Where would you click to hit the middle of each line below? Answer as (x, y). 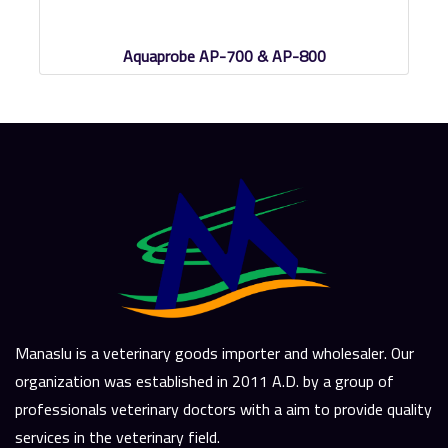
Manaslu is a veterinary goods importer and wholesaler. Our (214, 353)
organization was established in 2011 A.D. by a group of (204, 381)
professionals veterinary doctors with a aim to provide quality (223, 409)
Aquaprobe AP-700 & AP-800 (224, 56)
